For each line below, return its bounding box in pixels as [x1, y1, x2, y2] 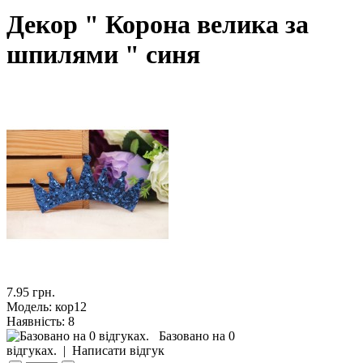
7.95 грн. [6, 284, 55, 299]
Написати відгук [72, 343, 164, 357]
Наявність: [6, 314, 65, 328]
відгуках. [6, 343, 57, 357]
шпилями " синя [6, 40, 200, 70]
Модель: [6, 299, 52, 314]
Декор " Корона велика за [6, 10, 309, 40]
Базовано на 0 [159, 328, 235, 343]
